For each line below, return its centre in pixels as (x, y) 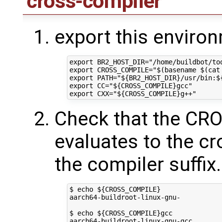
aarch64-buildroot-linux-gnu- (125, 197)
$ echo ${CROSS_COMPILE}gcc (121, 213)
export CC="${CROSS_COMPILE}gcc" (131, 85)
